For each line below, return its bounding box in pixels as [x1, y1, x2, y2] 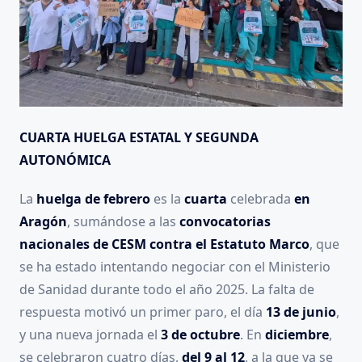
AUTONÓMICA [19, 151, 111, 170]
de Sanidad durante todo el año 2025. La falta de [19, 280, 314, 299]
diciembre [265, 326, 329, 344]
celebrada [227, 190, 294, 208]
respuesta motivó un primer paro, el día [19, 303, 266, 322]
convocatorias [179, 213, 271, 231]
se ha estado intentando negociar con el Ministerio [19, 258, 330, 276]
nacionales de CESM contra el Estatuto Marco [19, 235, 309, 254]
